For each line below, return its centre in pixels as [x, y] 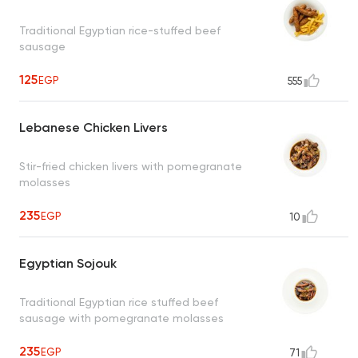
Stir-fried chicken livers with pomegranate [131, 166]
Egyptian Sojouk [68, 264]
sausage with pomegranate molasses [121, 318]
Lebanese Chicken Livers [93, 128]
